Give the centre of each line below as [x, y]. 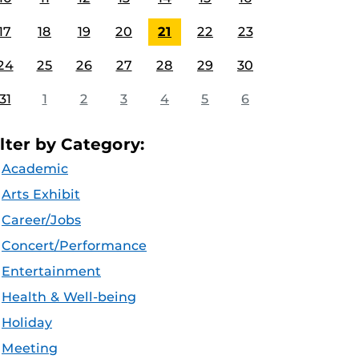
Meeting [30, 348]
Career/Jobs [41, 220]
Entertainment [51, 271]
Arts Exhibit [41, 194]
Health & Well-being [69, 297]
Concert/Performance [74, 246]
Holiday [27, 323]
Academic [35, 169]
